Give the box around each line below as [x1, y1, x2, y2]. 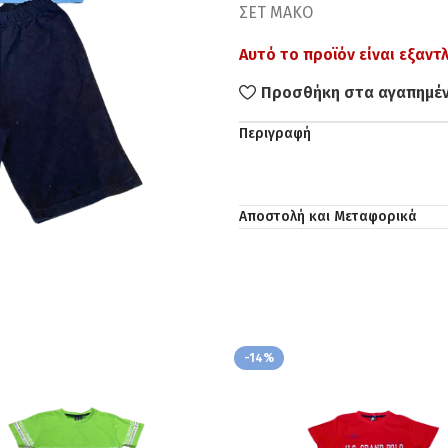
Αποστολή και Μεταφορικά [239, 208, 417, 225]
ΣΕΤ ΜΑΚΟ [239, 3, 313, 22]
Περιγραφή [239, 125, 311, 142]
